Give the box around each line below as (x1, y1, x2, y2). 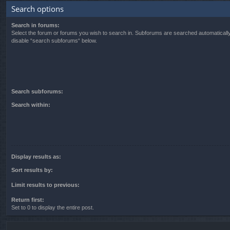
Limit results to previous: (11, 181, 80, 188)
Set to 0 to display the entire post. (11, 204, 94, 210)
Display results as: (11, 153, 61, 160)
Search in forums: (11, 22, 60, 29)
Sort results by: (11, 166, 53, 173)
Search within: (11, 101, 50, 108)
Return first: (11, 196, 44, 203)
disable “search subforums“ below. (11, 37, 97, 44)
